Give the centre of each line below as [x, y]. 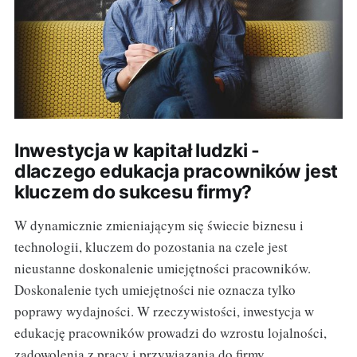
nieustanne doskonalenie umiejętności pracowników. [162, 268]
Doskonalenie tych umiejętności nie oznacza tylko [155, 289]
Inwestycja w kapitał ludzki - [137, 150]
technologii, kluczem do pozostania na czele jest [151, 246]
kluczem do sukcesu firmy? [133, 192]
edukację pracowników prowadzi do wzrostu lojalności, [170, 332]
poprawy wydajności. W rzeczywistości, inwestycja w [164, 311]
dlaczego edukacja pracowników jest [176, 171]
